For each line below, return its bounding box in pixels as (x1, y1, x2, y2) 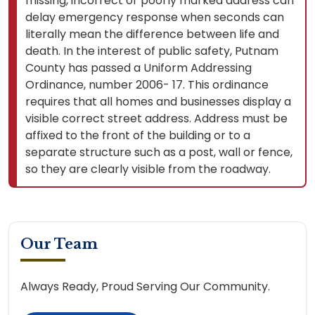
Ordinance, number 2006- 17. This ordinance (25, 76, 269, 93)
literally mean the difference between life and (25, 25, 279, 42)
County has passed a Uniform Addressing (25, 59, 252, 76)
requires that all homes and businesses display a (25, 93, 291, 110)
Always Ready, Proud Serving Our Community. (20, 278, 270, 295)
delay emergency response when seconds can (25, 8, 284, 25)
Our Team (20, 235, 98, 252)
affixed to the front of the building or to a (25, 127, 250, 143)
